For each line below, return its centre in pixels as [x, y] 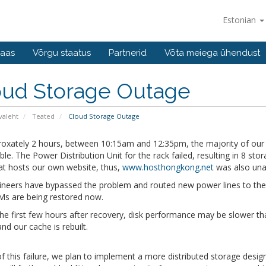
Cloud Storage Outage [103, 116]
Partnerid [128, 53]
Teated [43, 116]
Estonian [240, 20]
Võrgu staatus [62, 53]
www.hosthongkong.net [168, 167]
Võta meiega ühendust [212, 53]
